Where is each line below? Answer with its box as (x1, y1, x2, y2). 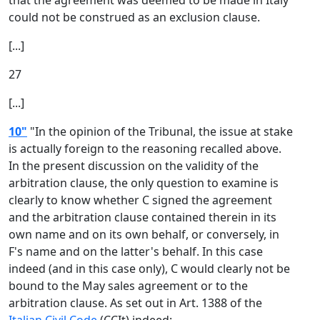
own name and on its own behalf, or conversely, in (9, 226, 279, 242)
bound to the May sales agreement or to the (9, 278, 248, 294)
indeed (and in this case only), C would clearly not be (9, 261, 290, 276)
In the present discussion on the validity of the (9, 158, 259, 174)
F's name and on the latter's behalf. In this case (9, 244, 263, 259)
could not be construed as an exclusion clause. (9, 9, 260, 25)
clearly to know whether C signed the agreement (9, 192, 272, 208)
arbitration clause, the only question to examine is (9, 175, 279, 191)
